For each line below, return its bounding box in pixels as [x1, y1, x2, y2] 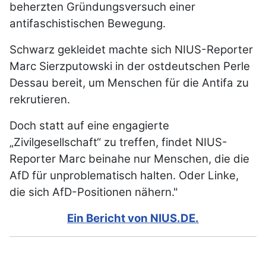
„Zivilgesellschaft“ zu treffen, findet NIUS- [9, 135, 227, 150]
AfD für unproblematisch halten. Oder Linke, [9, 169, 239, 183]
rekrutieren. [9, 93, 70, 107]
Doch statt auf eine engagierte [9, 119, 169, 133]
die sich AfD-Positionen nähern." [9, 185, 178, 199]
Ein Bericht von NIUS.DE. [67, 211, 199, 226]
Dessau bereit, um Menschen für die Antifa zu [9, 76, 249, 90]
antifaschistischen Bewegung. [9, 17, 166, 31]
